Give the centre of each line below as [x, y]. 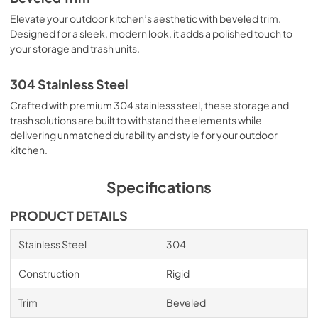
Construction [49, 273]
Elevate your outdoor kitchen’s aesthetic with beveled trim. [146, 18]
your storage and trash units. [75, 48]
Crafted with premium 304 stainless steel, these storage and [149, 105]
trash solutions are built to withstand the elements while [136, 120]
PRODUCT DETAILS [69, 216]
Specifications [159, 187]
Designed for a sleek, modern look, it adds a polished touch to [151, 33]
